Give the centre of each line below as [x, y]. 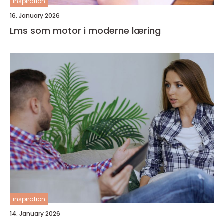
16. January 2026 [35, 16]
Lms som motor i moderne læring [85, 31]
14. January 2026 [35, 214]
